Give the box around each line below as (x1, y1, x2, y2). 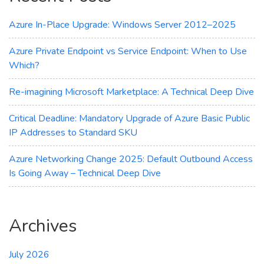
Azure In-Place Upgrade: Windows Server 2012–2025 (9, 18, 236, 31)
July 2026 (9, 247, 49, 261)
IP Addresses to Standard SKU (9, 126, 137, 139)
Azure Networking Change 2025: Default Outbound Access (9, 152, 253, 166)
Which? (9, 58, 39, 72)
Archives (9, 213, 77, 238)
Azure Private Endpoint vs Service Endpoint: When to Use (9, 44, 247, 58)
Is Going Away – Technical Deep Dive (9, 166, 161, 180)
